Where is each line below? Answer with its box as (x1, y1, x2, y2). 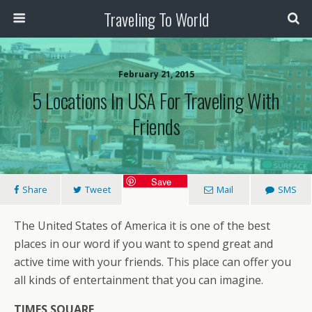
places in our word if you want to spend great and (14, 236, 273, 251)
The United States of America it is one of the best (14, 218, 270, 233)
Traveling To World (103, 6, 209, 31)
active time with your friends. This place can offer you (14, 254, 291, 270)
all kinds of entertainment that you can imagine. (14, 272, 263, 288)
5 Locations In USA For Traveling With (32, 86, 280, 115)
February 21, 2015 (118, 68, 194, 80)
